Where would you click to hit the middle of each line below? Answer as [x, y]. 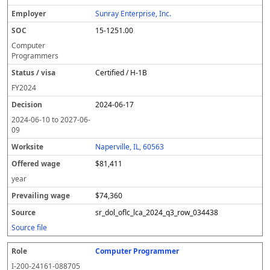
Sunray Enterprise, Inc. [133, 14]
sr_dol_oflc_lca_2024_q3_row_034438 [157, 212]
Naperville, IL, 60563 [130, 147]
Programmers [35, 56]
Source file [29, 228]
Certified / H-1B [121, 73]
